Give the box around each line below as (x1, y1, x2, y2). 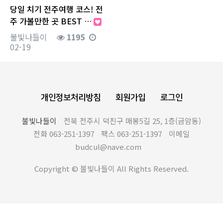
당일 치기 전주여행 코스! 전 (10, 2, 103, 15)
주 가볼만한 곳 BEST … (10, 14, 94, 27)
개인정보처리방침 (40, 93, 101, 102)
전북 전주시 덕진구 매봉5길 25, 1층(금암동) (64, 115, 201, 126)
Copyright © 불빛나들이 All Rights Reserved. (34, 163, 189, 174)
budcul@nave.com (75, 141, 141, 152)
